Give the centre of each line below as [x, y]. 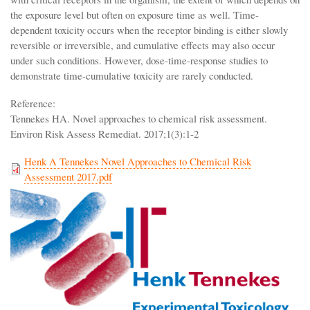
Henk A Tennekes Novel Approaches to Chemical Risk [138, 161]
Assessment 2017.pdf [68, 176]
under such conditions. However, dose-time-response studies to [139, 60]
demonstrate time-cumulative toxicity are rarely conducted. [132, 75]
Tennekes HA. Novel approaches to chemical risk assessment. [139, 118]
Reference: [33, 103]
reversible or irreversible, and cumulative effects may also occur [143, 45]
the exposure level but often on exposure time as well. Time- [135, 14]
